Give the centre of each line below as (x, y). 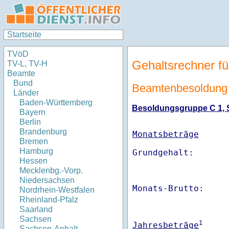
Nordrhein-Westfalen (57, 190)
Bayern (32, 112)
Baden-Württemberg (56, 103)
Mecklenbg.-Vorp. (51, 171)
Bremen (34, 142)
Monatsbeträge (166, 134)
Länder (26, 93)
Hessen (33, 161)
